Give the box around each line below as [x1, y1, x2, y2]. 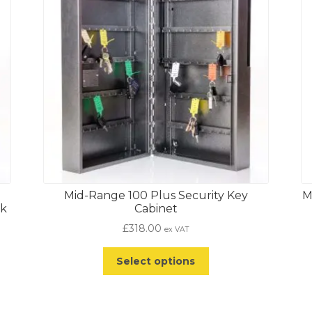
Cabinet [134, 201, 178, 215]
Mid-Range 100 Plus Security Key [63, 188, 248, 202]
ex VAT [164, 225, 189, 235]
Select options [116, 255, 196, 267]
